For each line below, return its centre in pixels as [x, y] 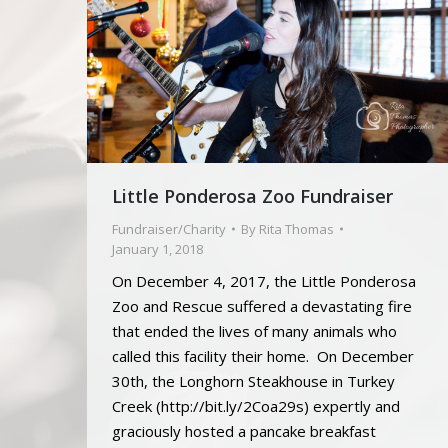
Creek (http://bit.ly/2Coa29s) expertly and [256, 405]
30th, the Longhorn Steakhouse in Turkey [253, 380]
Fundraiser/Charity [169, 228]
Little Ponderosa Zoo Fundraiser [252, 195]
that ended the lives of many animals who [254, 330]
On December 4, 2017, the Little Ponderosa [264, 280]
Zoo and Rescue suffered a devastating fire [262, 305]
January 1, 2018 [157, 248]
